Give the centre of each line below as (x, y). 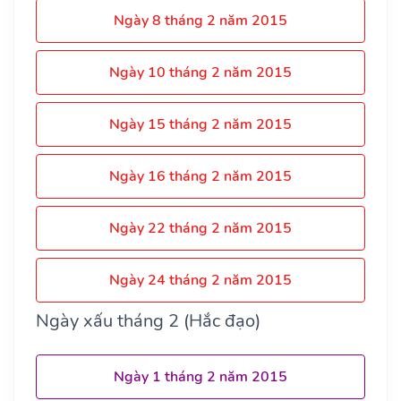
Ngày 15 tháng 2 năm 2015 (200, 125)
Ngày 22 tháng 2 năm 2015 (200, 229)
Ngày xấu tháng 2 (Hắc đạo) (148, 321)
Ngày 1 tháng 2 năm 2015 (200, 377)
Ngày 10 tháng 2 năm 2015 (200, 73)
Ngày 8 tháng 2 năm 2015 (200, 21)
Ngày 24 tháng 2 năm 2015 (200, 281)
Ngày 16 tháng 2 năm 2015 (200, 177)
